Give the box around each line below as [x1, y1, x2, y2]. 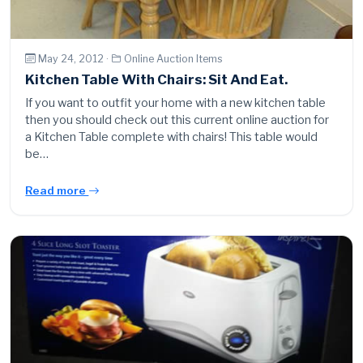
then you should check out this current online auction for [25, 113, 330, 128]
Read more [25, 184, 89, 198]
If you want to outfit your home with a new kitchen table [25, 96, 327, 111]
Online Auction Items [124, 52, 224, 65]
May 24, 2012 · [38, 52, 112, 65]
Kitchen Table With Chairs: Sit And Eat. [25, 71, 288, 88]
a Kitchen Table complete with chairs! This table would [25, 130, 318, 145]
